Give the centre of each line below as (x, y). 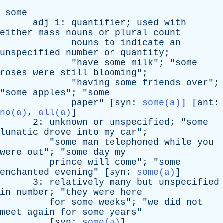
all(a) (55, 112)
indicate (142, 43)
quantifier (99, 23)
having (93, 83)
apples (49, 93)
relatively (77, 182)
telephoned (131, 142)
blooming (115, 73)
